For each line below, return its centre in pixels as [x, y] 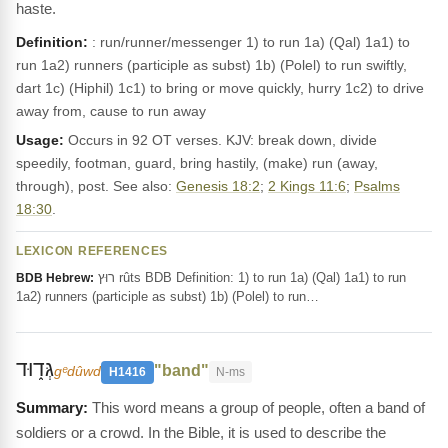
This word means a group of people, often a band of [258, 407]
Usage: [40, 140]
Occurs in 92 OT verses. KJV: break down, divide [220, 140]
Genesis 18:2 [218, 186]
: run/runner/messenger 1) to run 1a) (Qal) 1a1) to [249, 42]
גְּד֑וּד [35, 368]
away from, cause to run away [111, 111]
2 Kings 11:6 [307, 186]
